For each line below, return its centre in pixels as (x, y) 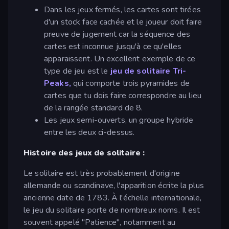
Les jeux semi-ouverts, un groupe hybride (119, 120)
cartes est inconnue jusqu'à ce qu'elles (113, 47)
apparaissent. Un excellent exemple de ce (120, 59)
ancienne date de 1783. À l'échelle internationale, (113, 198)
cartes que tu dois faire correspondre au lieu (123, 96)
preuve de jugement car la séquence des (117, 35)
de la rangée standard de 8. (94, 108)
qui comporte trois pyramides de (130, 84)
